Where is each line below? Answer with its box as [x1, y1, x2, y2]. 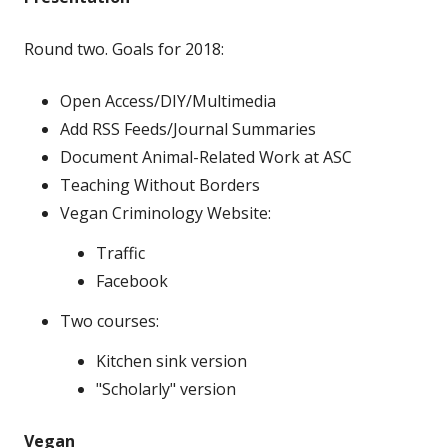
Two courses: [60, 309, 159, 332]
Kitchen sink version [96, 349, 247, 372]
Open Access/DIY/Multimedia [60, 89, 276, 112]
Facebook [96, 269, 168, 292]
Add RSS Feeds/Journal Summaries [60, 117, 316, 140]
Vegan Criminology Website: [60, 201, 271, 224]
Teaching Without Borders [60, 173, 260, 196]
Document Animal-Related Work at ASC [60, 145, 352, 168]
